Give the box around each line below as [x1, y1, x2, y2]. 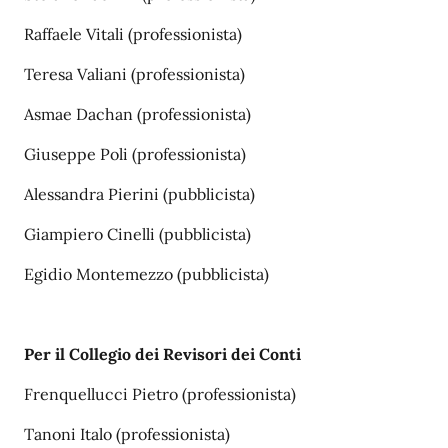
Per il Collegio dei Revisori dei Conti [24, 344, 301, 364]
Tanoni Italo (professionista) [24, 424, 230, 444]
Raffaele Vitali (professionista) [24, 24, 242, 44]
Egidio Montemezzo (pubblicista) [24, 264, 269, 284]
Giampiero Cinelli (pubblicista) [24, 224, 251, 244]
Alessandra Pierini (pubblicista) [24, 184, 255, 204]
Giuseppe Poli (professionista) [24, 144, 246, 164]
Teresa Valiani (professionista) [24, 64, 245, 84]
